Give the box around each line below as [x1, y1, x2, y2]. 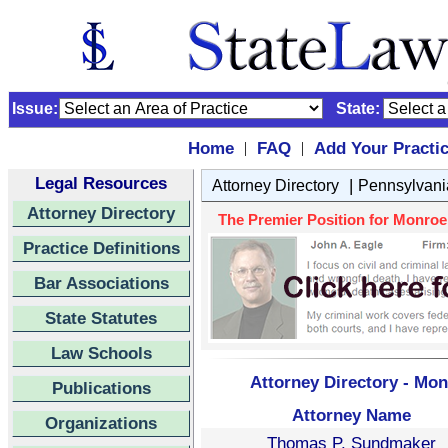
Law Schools [50, 343, 152, 363]
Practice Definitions [22, 238, 180, 258]
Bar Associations [33, 273, 169, 293]
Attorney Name [291, 405, 411, 425]
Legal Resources [35, 173, 167, 193]
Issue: [12, 100, 58, 117]
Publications [51, 378, 151, 398]
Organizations [45, 413, 157, 433]
